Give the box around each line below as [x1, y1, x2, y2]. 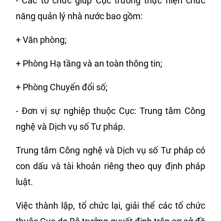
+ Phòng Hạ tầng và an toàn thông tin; [16, 58, 162, 69]
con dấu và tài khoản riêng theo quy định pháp [16, 161, 205, 171]
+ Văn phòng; [16, 35, 67, 45]
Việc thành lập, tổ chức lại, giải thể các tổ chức [16, 200, 205, 211]
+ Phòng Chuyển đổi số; [16, 82, 108, 92]
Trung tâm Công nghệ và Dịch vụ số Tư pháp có [16, 145, 205, 155]
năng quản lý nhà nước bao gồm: [16, 11, 143, 21]
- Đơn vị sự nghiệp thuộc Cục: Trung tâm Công [16, 106, 205, 116]
